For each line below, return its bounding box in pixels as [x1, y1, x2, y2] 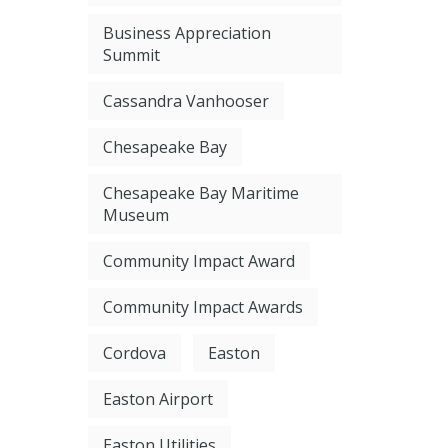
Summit [102, 44, 160, 67]
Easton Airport [102, 388, 213, 411]
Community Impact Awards [102, 296, 303, 319]
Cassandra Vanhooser [102, 90, 269, 113]
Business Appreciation [102, 22, 271, 45]
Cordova [102, 342, 166, 365]
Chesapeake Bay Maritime [102, 182, 299, 205]
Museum [102, 204, 169, 227]
